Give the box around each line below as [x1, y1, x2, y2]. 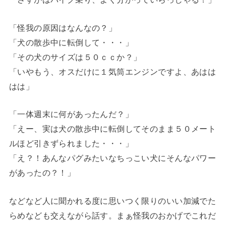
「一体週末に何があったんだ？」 [9, 109, 134, 119]
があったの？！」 [9, 168, 76, 178]
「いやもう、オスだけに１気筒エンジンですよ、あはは [9, 67, 216, 76]
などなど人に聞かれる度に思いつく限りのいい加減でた [9, 196, 216, 205]
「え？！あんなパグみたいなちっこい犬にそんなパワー [9, 153, 216, 163]
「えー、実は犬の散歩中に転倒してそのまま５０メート [9, 124, 216, 134]
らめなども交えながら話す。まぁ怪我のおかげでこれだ [9, 210, 216, 220]
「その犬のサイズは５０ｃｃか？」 [9, 52, 142, 62]
